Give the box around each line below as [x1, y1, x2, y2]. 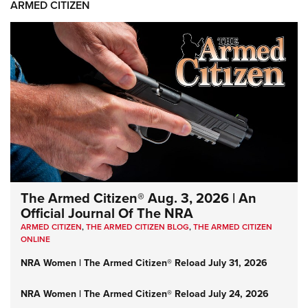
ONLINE [21, 233, 50, 246]
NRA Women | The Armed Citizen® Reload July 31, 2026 [21, 256, 267, 271]
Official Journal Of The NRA [21, 203, 193, 224]
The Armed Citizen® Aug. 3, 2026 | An [21, 188, 256, 209]
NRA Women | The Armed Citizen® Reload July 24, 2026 [21, 287, 269, 302]
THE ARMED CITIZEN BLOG [86, 221, 189, 234]
